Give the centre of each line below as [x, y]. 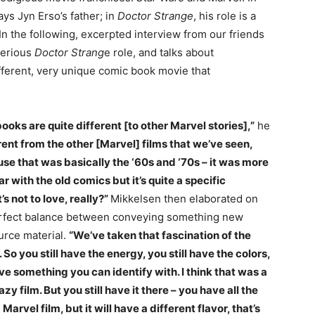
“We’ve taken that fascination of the [160, 236]
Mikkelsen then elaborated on [184, 199]
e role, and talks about [159, 53]
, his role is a [225, 16]
